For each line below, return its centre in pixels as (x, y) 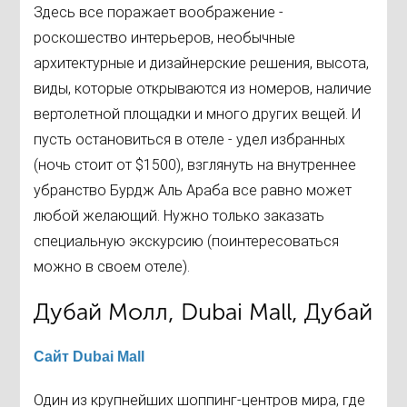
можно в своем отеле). (112, 267)
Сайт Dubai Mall (89, 357)
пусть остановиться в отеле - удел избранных (190, 140)
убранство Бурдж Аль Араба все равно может (193, 191)
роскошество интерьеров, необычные (165, 38)
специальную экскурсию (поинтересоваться (187, 242)
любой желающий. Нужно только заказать (179, 216)
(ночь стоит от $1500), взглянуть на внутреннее (195, 165)
